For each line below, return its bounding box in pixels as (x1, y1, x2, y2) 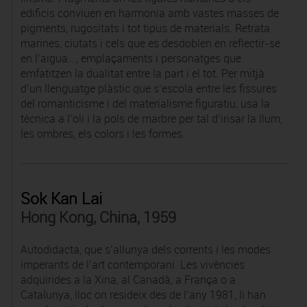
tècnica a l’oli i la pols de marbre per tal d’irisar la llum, (20, 111, 282, 126)
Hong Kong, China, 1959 (20, 207, 176, 227)
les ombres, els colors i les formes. (20, 126, 185, 141)
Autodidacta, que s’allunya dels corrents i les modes (20, 242, 271, 257)
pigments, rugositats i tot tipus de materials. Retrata (20, 21, 270, 36)
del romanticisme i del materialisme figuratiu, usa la (20, 96, 270, 111)
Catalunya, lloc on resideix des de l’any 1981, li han (20, 287, 266, 302)
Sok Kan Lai (20, 188, 102, 209)
